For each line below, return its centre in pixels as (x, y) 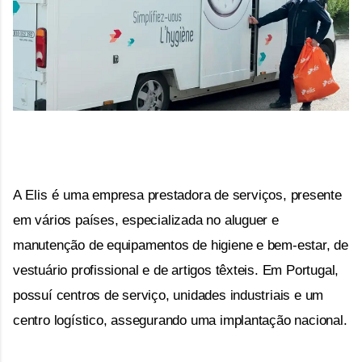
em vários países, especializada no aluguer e (146, 220)
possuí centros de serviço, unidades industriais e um (168, 295)
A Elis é (38, 195)
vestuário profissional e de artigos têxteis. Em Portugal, (176, 270)
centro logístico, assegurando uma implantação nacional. (180, 320)
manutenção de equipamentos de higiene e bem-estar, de (181, 245)
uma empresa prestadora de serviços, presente (202, 195)
